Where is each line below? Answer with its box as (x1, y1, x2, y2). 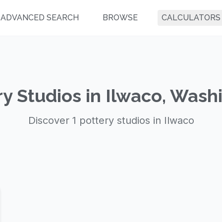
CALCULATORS (162, 13, 221, 22)
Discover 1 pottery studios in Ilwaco (28, 114, 194, 126)
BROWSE (103, 13, 138, 22)
